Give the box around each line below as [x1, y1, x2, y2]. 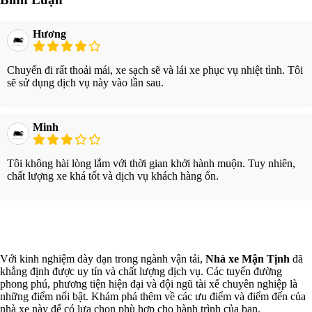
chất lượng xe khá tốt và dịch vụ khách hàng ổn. [7, 170, 219, 182]
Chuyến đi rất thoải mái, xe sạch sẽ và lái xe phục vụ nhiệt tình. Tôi [7, 64, 303, 77]
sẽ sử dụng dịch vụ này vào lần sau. [7, 77, 164, 89]
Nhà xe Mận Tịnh [205, 253, 290, 265]
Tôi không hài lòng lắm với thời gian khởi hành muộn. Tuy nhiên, [7, 157, 295, 170]
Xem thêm [135, 221, 177, 233]
